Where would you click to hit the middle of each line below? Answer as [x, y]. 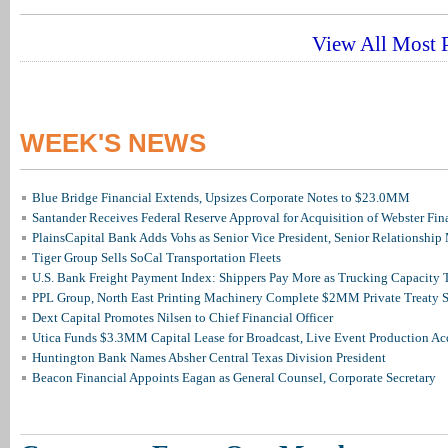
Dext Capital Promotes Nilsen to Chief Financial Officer [182, 317]
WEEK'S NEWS [113, 143]
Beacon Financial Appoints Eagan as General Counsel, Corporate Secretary [234, 377]
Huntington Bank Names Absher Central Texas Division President [209, 357]
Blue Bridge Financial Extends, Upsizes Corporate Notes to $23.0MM [221, 197]
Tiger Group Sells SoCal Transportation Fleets [156, 257]
